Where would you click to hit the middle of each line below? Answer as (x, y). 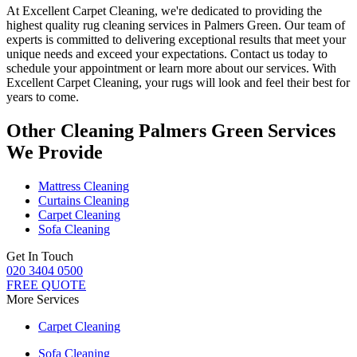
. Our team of (312, 25)
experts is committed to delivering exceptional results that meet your (176, 39)
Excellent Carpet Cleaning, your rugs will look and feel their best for (178, 82)
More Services (43, 299)
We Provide (55, 152)
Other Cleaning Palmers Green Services (171, 130)
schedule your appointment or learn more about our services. (159, 68)
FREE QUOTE (46, 284)
